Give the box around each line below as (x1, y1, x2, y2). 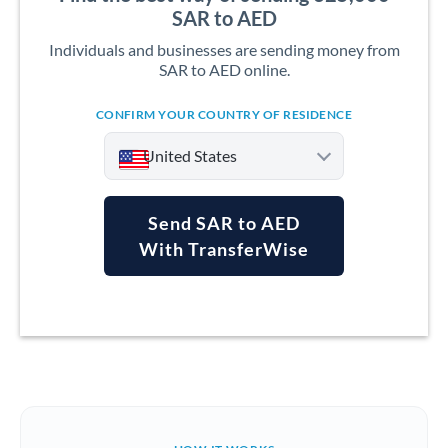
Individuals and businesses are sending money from (48, 40, 400, 59)
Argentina (139, 266, 201, 283)
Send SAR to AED (148, 212, 300, 234)
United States (143, 146, 237, 165)
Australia (139, 306, 196, 323)
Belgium (139, 426, 190, 443)
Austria (139, 346, 185, 363)
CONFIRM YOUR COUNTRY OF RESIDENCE (95, 107, 353, 122)
